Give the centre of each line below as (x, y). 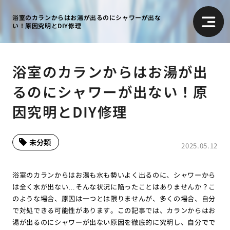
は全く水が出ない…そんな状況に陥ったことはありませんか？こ (114, 186)
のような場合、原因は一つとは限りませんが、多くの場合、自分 (114, 198)
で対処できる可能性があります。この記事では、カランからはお (114, 210)
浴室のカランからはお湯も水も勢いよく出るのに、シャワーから (114, 175)
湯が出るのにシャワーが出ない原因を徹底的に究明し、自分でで (114, 222)
